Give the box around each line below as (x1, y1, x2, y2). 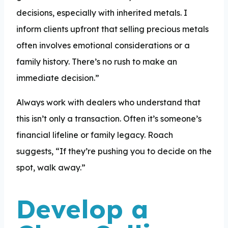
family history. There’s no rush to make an (16, 56, 177, 67)
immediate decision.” (16, 72, 99, 83)
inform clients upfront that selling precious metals (16, 23, 209, 34)
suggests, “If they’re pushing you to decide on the (16, 146, 212, 156)
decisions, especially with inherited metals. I (16, 7, 187, 18)
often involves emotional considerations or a (16, 40, 190, 50)
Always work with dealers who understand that (16, 97, 201, 107)
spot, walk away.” (16, 162, 85, 173)
